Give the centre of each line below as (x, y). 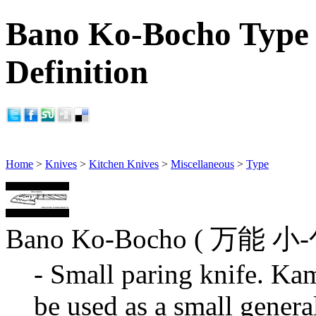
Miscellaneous (202, 164)
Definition (77, 72)
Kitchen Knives (124, 164)
